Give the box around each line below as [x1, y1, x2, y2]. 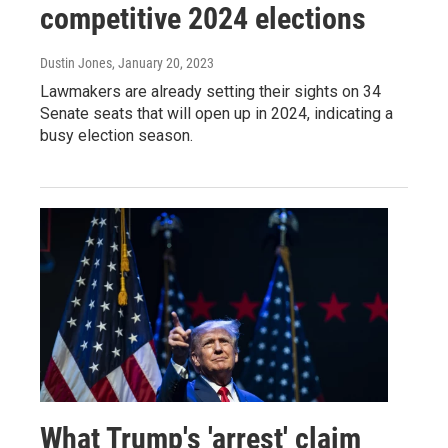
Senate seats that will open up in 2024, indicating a [40, 103, 393, 123]
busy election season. [40, 125, 193, 145]
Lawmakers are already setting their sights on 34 [40, 81, 381, 101]
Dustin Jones [40, 54, 112, 71]
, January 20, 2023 [112, 54, 214, 71]
